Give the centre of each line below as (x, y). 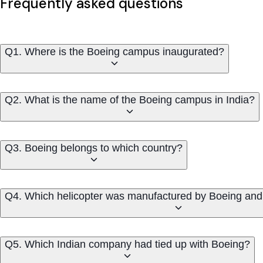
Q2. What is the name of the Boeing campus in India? (130, 100)
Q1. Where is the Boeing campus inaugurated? (114, 51)
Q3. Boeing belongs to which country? (94, 148)
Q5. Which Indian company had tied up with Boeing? (127, 244)
